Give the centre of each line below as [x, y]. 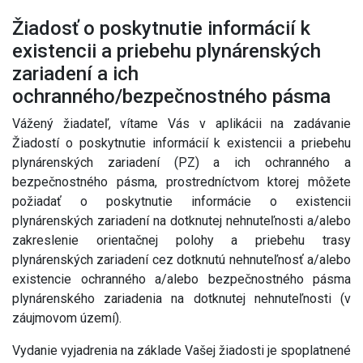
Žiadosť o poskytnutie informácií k [161, 28]
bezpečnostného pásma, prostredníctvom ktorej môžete [181, 182]
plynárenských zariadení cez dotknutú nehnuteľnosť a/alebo [181, 260]
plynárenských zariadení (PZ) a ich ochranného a [181, 162]
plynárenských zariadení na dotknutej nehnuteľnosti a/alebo [181, 221]
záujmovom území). [67, 318]
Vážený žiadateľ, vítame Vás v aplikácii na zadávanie [181, 124]
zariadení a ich [75, 74]
